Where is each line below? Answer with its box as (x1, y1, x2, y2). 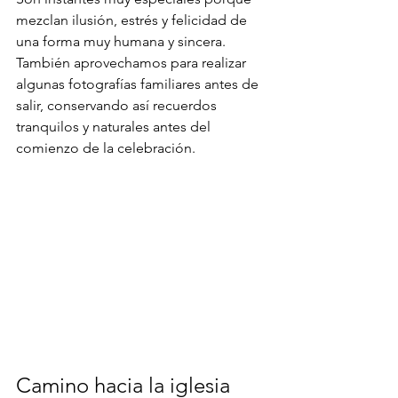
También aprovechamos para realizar (16, 54, 250, 72)
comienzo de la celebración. (16, 139, 195, 157)
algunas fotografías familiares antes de (16, 76, 262, 93)
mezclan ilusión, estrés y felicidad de (16, 12, 251, 29)
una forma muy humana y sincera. (16, 33, 226, 51)
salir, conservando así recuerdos (16, 97, 220, 115)
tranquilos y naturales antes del (16, 118, 214, 136)
